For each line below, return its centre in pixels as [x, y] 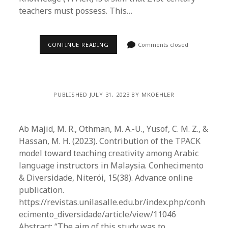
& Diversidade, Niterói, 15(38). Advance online [106, 178]
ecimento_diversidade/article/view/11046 [98, 214]
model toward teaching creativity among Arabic [109, 153]
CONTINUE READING [78, 45]
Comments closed [163, 45]
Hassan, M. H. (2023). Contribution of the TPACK [110, 141]
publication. [42, 190]
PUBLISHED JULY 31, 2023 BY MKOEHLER [114, 94]
